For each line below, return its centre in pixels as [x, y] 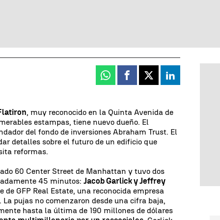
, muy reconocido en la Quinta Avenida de [100, 112]
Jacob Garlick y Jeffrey [125, 181]
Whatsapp [125, 79]
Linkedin [188, 79]
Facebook [146, 79]
